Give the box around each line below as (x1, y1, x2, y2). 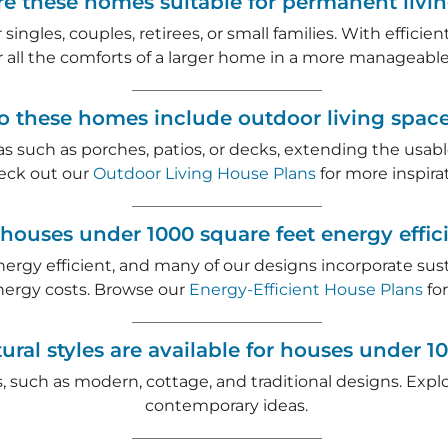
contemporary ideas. (145, 395, 308, 415)
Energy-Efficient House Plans (189, 279, 423, 299)
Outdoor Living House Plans (92, 163, 316, 183)
